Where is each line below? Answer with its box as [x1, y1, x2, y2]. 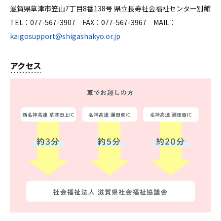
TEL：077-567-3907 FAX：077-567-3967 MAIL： [10, 17, 176, 27]
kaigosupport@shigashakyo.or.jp [10, 31, 120, 41]
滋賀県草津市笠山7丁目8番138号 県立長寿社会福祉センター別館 [10, 3, 211, 13]
